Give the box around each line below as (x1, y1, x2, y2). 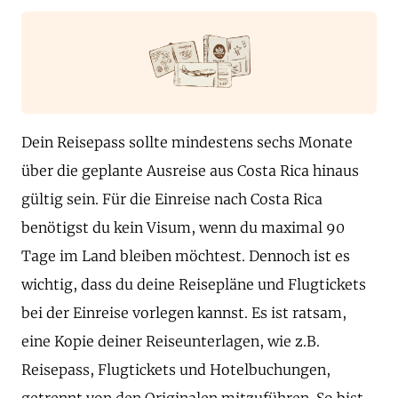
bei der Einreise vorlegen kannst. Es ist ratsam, (21, 303, 346, 322)
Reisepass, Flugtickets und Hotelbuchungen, (21, 360, 330, 378)
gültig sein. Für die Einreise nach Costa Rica (21, 189, 322, 208)
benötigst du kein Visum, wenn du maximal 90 (21, 218, 345, 236)
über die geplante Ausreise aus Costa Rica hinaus (21, 161, 359, 179)
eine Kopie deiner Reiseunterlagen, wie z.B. (21, 331, 320, 350)
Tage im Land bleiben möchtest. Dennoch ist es (21, 246, 350, 265)
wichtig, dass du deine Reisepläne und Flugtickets (21, 275, 366, 293)
